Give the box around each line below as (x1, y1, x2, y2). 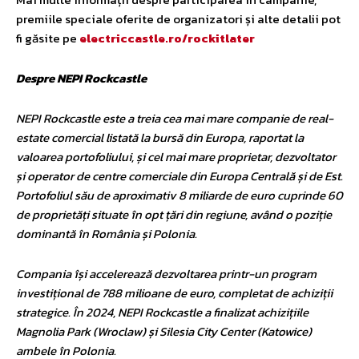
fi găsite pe (16, 28, 79, 47)
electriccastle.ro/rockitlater (79, 28, 255, 47)
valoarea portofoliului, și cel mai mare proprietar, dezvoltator (16, 147, 336, 166)
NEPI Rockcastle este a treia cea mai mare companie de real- (16, 108, 333, 127)
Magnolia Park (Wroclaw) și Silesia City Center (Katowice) (16, 321, 312, 341)
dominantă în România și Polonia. (16, 224, 197, 243)
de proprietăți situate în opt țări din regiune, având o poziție (16, 204, 332, 224)
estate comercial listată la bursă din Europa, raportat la (16, 127, 304, 147)
